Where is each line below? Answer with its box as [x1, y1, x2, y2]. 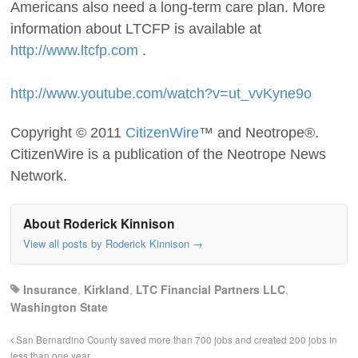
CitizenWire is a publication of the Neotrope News [10, 145, 326, 162]
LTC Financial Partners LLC [136, 280, 285, 297]
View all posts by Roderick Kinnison [23, 236, 193, 252]
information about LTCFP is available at [10, 20, 261, 37]
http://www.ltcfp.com [10, 42, 138, 58]
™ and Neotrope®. [199, 124, 319, 141]
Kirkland [84, 280, 129, 297]
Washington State [10, 298, 108, 315]
